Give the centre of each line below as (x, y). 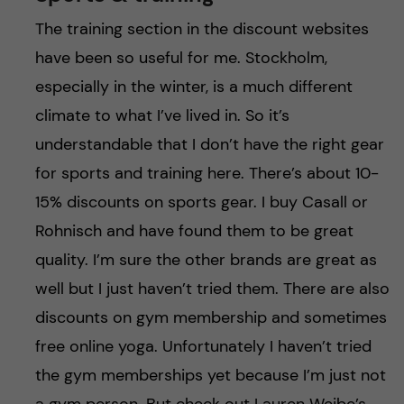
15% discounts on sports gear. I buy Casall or (201, 202)
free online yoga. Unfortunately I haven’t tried (203, 346)
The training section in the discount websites (202, 28)
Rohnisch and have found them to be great (194, 230)
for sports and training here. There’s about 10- (207, 173)
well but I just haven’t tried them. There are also (212, 288)
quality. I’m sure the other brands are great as (206, 259)
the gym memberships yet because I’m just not (210, 375)
